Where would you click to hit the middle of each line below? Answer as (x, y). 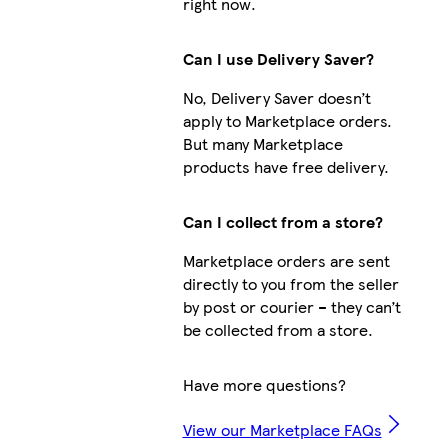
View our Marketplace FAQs (282, 430)
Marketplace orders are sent (286, 261)
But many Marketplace (262, 144)
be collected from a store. (277, 330)
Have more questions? (264, 385)
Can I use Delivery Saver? (278, 59)
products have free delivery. (285, 167)
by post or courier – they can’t (291, 307)
